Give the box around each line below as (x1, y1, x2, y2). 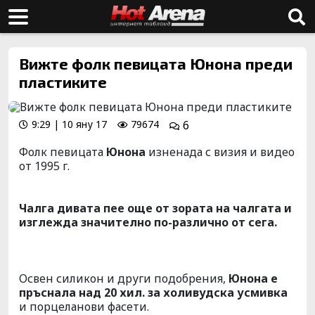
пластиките (19, 72, 107, 91)
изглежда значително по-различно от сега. (19, 214, 277, 230)
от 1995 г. (19, 158, 70, 174)
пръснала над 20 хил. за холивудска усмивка (19, 285, 288, 300)
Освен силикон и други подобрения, (19, 271, 226, 286)
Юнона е (226, 271, 278, 286)
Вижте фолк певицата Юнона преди (19, 54, 292, 72)
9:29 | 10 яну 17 (32, 117, 107, 131)
